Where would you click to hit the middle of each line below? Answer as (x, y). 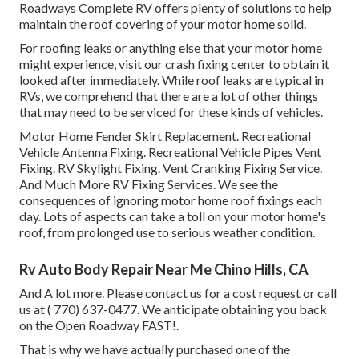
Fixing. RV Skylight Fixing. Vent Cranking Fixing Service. (171, 168)
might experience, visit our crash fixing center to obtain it (174, 64)
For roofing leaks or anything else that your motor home (171, 48)
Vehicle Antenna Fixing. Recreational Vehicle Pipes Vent (170, 152)
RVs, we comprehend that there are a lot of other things (169, 96)
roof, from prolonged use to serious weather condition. (167, 232)
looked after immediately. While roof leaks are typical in (171, 80)
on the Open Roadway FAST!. (99, 325)
